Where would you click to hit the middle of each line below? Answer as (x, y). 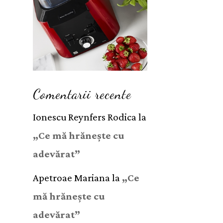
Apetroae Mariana (71, 177)
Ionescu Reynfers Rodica (85, 117)
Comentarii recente (82, 94)
